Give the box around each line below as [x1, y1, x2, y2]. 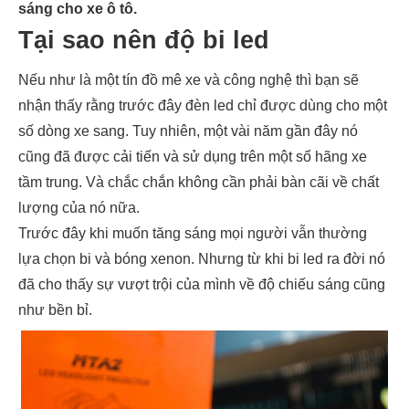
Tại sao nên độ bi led [18, 26, 269, 54]
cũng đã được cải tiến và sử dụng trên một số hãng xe [18, 149, 367, 164]
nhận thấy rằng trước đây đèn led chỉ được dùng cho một [18, 98, 387, 113]
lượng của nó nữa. [18, 200, 140, 215]
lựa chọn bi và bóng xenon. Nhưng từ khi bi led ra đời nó [18, 251, 385, 267]
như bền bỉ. [18, 302, 92, 318]
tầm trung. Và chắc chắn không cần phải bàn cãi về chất [18, 174, 379, 190]
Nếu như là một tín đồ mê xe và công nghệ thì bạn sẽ [18, 72, 359, 88]
